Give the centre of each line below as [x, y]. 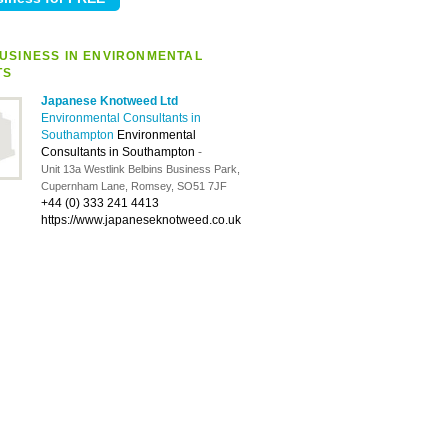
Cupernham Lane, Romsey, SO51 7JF [134, 186]
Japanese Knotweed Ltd [109, 101]
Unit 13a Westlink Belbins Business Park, [140, 169]
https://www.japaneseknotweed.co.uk [141, 220]
